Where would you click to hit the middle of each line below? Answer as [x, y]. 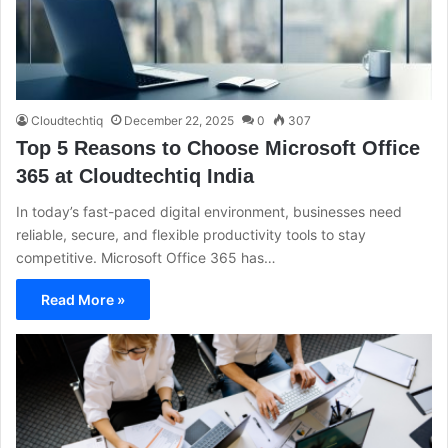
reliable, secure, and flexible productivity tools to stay [191, 235]
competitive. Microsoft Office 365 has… [146, 258]
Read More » [83, 300]
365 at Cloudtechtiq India [135, 176]
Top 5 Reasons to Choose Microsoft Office [218, 148]
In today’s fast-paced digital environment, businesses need [209, 212]
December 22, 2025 [179, 121]
